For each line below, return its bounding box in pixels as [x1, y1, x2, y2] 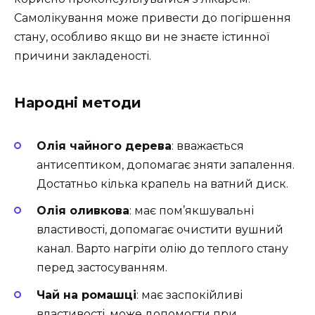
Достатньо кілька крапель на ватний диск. [37, 177, 288, 191]
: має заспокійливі [136, 288, 243, 302]
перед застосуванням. [37, 261, 167, 275]
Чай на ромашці [37, 288, 136, 302]
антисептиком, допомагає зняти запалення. [37, 158, 295, 172]
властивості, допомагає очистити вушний [37, 223, 283, 237]
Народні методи [14, 94, 141, 111]
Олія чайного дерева [37, 139, 172, 153]
